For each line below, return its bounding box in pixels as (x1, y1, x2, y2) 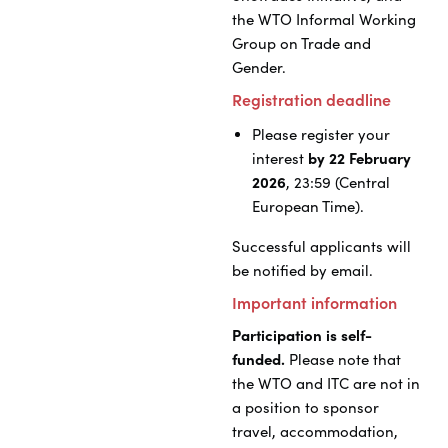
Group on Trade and (232, 34, 371, 53)
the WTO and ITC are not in (232, 374, 420, 394)
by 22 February (308, 149, 411, 169)
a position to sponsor (232, 398, 379, 418)
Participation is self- (232, 326, 372, 346)
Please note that (285, 350, 401, 370)
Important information (232, 293, 397, 314)
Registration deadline (232, 90, 391, 110)
